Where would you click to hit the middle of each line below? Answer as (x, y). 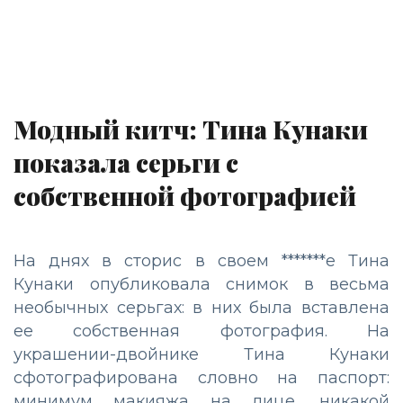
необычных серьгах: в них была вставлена (201, 307)
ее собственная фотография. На (201, 331)
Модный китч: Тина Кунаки (191, 129)
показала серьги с (126, 162)
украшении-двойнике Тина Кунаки (201, 354)
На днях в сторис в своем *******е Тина (201, 260)
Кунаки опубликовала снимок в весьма (201, 284)
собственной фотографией (185, 196)
